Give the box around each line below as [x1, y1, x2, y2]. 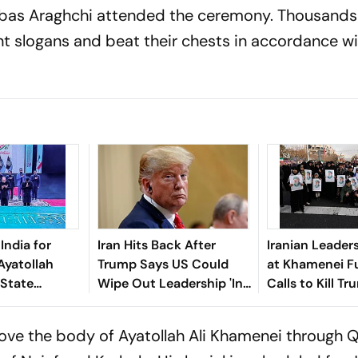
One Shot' [97, 293, 158, 311]
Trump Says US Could [97, 255, 229, 272]
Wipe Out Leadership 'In [97, 274, 243, 292]
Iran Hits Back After [97, 236, 216, 253]
